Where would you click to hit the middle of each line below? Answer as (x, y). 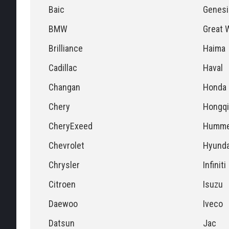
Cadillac (63, 68)
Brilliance (66, 48)
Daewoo (63, 204)
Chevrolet (66, 145)
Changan (64, 87)
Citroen (62, 184)
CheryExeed (71, 126)
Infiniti (214, 165)
